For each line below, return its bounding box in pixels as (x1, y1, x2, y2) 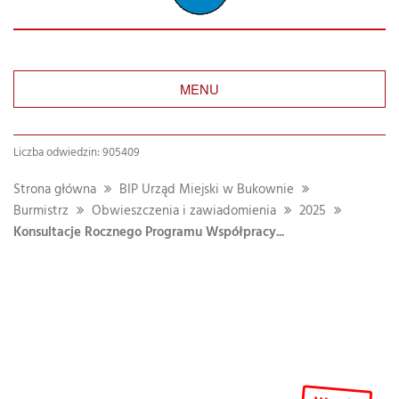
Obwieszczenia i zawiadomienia (92, 201, 276, 222)
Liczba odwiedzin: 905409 (13, 143, 140, 162)
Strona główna (13, 180, 96, 200)
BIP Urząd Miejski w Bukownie (119, 180, 294, 200)
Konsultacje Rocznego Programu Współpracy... (13, 223, 284, 243)
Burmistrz (13, 201, 69, 222)
